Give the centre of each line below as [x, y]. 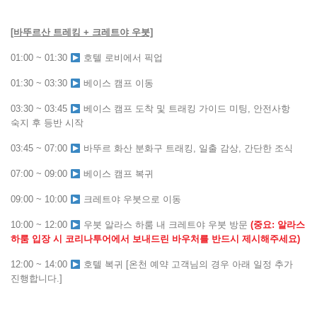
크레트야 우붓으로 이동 [131, 200]
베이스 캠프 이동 [117, 83]
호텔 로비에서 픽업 [121, 58]
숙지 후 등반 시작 [47, 123]
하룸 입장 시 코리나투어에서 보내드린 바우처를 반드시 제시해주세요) [155, 239]
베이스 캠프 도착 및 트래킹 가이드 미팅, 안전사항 [185, 109]
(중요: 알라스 [277, 225]
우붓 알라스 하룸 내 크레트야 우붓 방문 [165, 225]
